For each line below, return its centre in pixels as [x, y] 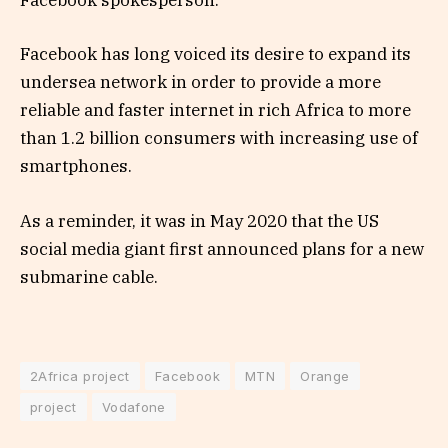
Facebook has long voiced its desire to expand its [215, 54]
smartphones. [76, 166]
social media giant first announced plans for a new [222, 248]
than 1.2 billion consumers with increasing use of [219, 138]
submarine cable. [89, 276]
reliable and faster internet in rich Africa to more [215, 110]
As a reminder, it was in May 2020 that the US [199, 220]
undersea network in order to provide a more [200, 82]
